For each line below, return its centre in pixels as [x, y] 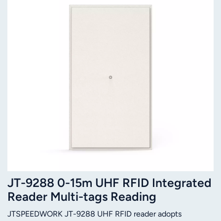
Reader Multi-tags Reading [82, 197]
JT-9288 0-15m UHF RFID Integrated [110, 183]
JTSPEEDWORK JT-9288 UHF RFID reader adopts [94, 214]
